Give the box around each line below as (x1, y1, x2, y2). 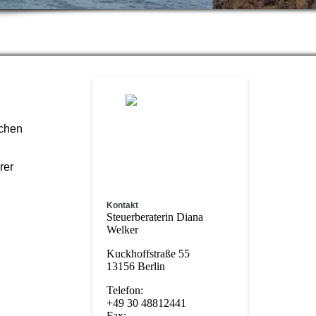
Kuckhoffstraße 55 (107, 248, 190, 260)
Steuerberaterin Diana (107, 211, 203, 223)
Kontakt (107, 200, 138, 210)
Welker (107, 224, 138, 236)
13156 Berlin (107, 260, 165, 272)
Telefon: (107, 284, 143, 296)
